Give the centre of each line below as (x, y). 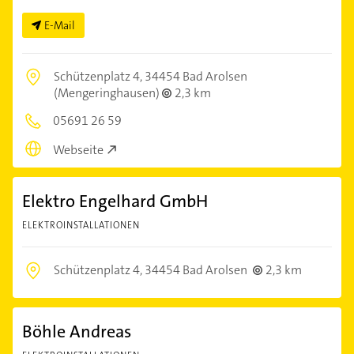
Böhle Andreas (77, 331)
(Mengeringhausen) (108, 93)
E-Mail (60, 26)
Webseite (78, 149)
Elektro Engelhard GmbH (115, 201)
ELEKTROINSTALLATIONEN (81, 225)
